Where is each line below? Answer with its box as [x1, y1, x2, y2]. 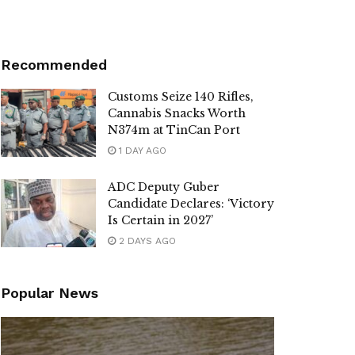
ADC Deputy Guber [108, 180, 219, 195]
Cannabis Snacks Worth [108, 106, 246, 121]
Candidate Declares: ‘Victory [108, 197, 274, 212]
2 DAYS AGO [116, 235, 176, 247]
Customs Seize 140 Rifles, [108, 90, 254, 105]
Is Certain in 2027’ [108, 213, 213, 228]
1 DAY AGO [116, 145, 166, 157]
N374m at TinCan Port [108, 123, 240, 138]
